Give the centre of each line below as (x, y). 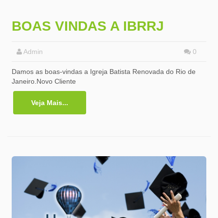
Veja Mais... (50, 102)
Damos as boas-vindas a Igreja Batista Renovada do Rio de (104, 71)
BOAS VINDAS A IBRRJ (88, 26)
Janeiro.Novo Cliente (44, 81)
